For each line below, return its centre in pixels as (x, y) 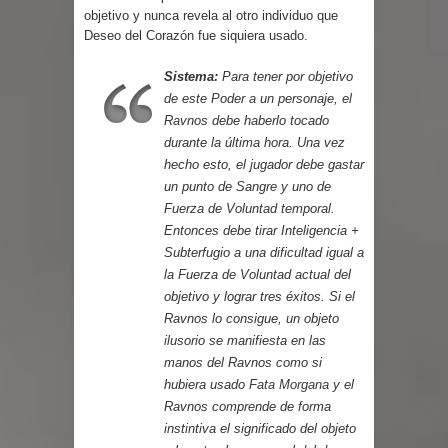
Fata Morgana (289, 384)
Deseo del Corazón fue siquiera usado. (196, 35)
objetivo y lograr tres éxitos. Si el (259, 296)
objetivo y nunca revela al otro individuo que (211, 15)
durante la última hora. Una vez (254, 142)
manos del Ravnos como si (243, 362)
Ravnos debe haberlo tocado (246, 120)
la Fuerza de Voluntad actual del (257, 274)
